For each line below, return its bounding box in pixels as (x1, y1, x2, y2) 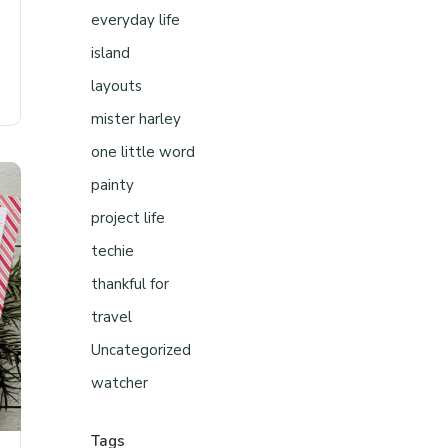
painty (91, 175, 134, 195)
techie (91, 241, 134, 261)
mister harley (91, 109, 181, 129)
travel (91, 307, 132, 327)
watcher (91, 373, 148, 393)
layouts (91, 76, 142, 96)
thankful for (91, 274, 169, 294)
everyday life (91, 10, 180, 30)
